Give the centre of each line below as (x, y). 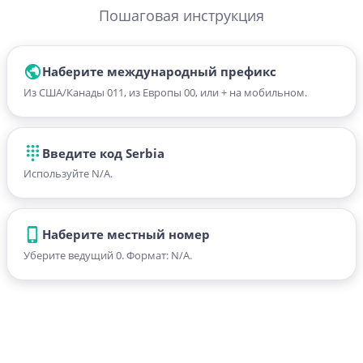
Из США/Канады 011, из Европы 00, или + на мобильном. (165, 92)
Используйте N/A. (68, 173)
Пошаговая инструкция (181, 15)
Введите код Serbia (103, 153)
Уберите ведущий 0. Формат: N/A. (108, 255)
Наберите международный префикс (159, 72)
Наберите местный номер (126, 235)
